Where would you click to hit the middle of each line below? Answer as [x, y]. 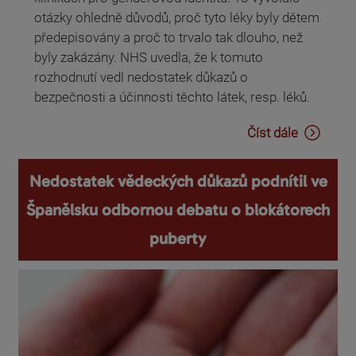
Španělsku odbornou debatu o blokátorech [178, 210]
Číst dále [273, 133]
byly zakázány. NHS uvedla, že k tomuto [149, 57]
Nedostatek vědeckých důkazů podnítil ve [178, 182]
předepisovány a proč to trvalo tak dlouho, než [168, 37]
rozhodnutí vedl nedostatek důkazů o [141, 77]
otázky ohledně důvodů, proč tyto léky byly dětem [177, 17]
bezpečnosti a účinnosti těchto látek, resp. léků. [172, 97]
